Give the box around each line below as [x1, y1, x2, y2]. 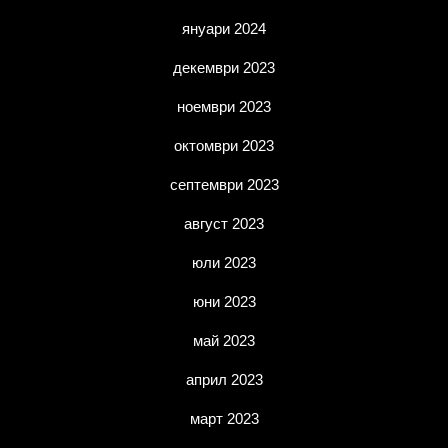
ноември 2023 [177, 98, 271, 115]
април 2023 [185, 371, 263, 388]
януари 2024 [182, 20, 266, 37]
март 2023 [189, 410, 259, 427]
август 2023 [184, 215, 264, 232]
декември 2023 [173, 59, 275, 76]
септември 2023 [169, 176, 279, 193]
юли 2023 [192, 254, 256, 271]
